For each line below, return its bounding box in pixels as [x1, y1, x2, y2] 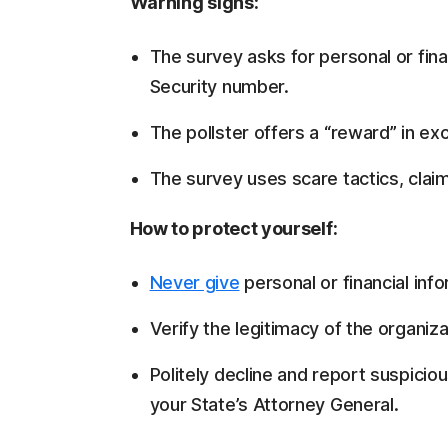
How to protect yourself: [129, 218, 338, 239]
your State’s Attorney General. [149, 394, 399, 415]
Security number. [149, 76, 289, 97]
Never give [149, 272, 240, 293]
